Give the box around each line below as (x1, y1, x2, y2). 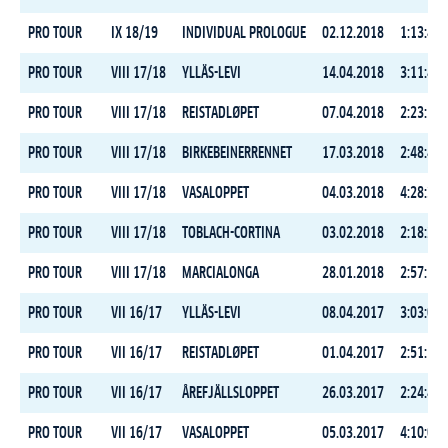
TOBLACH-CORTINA (182, 225, 280, 241)
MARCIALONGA (182, 265, 259, 281)
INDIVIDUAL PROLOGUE (182, 25, 306, 41)
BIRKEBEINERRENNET (182, 145, 292, 161)
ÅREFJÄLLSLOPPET (182, 385, 279, 401)
